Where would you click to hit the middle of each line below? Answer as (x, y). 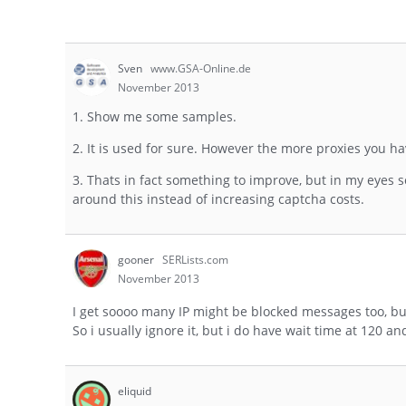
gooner (137, 260)
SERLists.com (195, 260)
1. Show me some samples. (155, 117)
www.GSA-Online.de (201, 68)
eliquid (135, 391)
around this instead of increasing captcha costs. (218, 199)
